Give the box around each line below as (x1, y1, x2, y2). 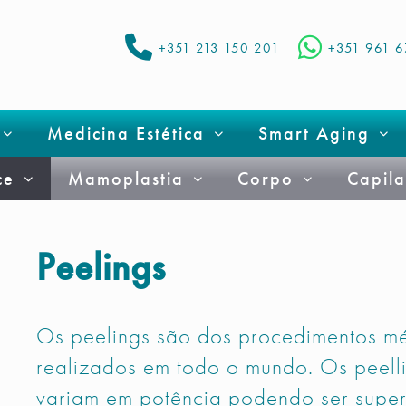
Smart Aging (257, 121, 370, 145)
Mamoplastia (67, 167, 184, 190)
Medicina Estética (46, 121, 205, 145)
